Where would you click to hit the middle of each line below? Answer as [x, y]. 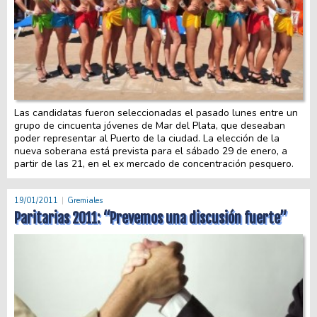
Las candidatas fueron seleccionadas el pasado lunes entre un [156, 113]
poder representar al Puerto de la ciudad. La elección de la [147, 139]
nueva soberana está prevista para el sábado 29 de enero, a [151, 151]
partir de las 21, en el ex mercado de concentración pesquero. [154, 164]
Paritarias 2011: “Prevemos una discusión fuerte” [151, 218]
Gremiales [85, 200]
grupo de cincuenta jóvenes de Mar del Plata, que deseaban [150, 126]
